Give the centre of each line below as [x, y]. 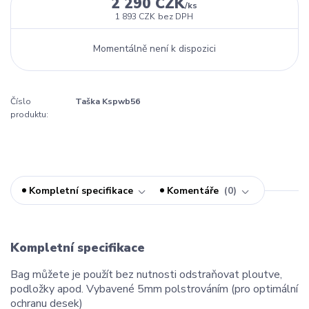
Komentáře [194, 190]
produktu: [29, 115]
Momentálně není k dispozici [154, 48]
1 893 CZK [136, 17]
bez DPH [176, 17]
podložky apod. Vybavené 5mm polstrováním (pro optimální [154, 289]
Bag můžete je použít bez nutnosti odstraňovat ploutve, [146, 274]
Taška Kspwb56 [108, 102]
